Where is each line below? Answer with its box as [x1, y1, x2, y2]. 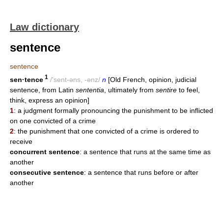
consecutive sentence [10, 168, 84, 176]
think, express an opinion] [10, 96, 89, 104]
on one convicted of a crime [10, 116, 96, 125]
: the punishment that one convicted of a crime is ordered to [14, 127, 199, 135]
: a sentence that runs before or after [84, 168, 198, 176]
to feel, [177, 85, 200, 94]
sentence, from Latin [10, 85, 76, 94]
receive [10, 137, 32, 145]
